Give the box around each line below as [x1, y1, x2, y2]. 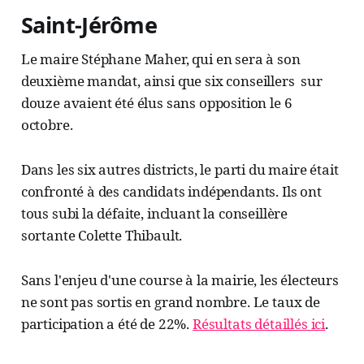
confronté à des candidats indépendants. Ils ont [20, 182, 322, 201]
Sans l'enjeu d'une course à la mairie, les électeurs [20, 271, 339, 290]
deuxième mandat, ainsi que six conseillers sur [20, 71, 323, 91]
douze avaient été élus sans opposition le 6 [20, 93, 292, 113]
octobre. [20, 115, 73, 135]
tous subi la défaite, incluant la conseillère [20, 204, 288, 223]
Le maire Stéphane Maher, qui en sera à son [20, 50, 301, 69]
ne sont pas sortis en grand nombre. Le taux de [20, 292, 320, 312]
